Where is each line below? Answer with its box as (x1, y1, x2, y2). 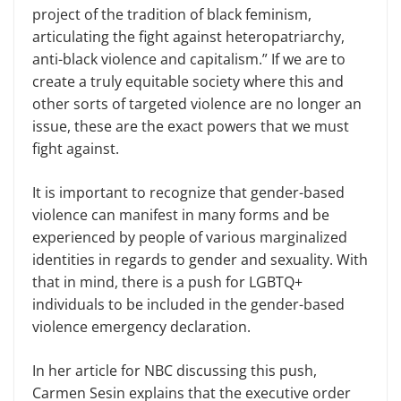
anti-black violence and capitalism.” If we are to (32, 48, 346, 69)
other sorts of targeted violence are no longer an (32, 93, 362, 114)
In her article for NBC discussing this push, (32, 360, 317, 380)
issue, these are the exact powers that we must (32, 115, 349, 136)
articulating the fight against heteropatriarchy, (32, 26, 345, 47)
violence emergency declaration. (32, 316, 251, 337)
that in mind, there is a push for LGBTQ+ (32, 271, 303, 292)
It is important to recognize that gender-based (32, 182, 345, 202)
